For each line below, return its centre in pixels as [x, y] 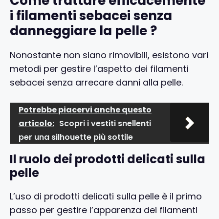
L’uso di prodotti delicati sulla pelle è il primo [106, 196]
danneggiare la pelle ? [83, 31]
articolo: [36, 123]
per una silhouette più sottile [76, 137]
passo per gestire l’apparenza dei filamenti [104, 210]
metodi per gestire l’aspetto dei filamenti [99, 68]
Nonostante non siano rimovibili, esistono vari [109, 55]
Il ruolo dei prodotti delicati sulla [108, 159]
